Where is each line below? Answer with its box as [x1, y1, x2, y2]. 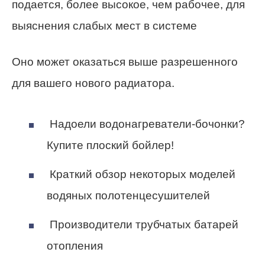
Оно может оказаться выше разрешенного [12, 56, 238, 69]
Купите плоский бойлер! [47, 138, 174, 151]
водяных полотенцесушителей [47, 189, 210, 202]
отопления [47, 240, 103, 253]
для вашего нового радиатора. [12, 77, 174, 90]
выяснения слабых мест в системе [12, 20, 197, 33]
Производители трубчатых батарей [47, 218, 238, 231]
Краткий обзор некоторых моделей [47, 167, 235, 180]
